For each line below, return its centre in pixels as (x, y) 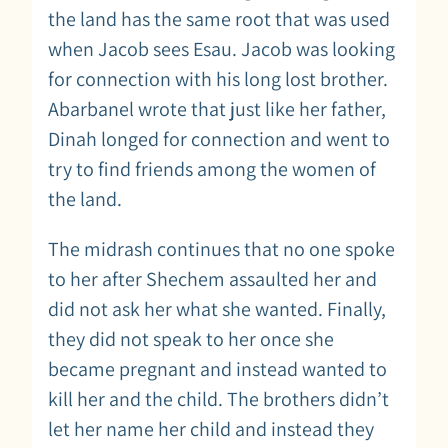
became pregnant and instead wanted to (217, 368)
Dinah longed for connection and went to (219, 138)
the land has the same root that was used (219, 18)
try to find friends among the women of (212, 168)
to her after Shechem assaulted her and (212, 278)
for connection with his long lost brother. (218, 78)
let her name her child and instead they (211, 428)
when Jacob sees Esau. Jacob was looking (221, 48)
